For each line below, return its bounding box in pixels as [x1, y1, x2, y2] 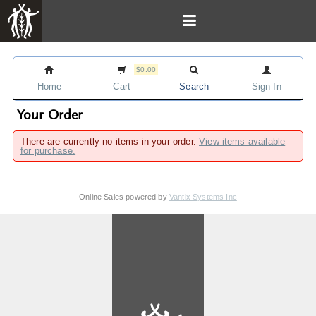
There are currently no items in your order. [20, 136, 200, 147]
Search [179, 81, 209, 92]
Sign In [251, 81, 281, 92]
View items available [199, 136, 286, 147]
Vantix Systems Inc [169, 193, 237, 201]
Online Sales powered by [79, 193, 169, 201]
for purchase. [20, 145, 76, 156]
